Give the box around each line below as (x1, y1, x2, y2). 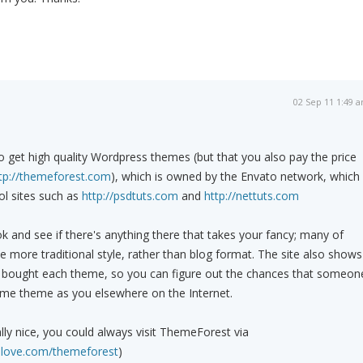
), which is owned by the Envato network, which (110, 169, 360, 185)
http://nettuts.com (203, 188, 299, 204)
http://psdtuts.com (81, 188, 178, 204)
